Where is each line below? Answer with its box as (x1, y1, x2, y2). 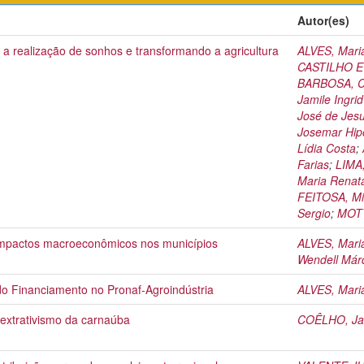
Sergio (297, 205, 331, 221)
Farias (297, 156, 329, 172)
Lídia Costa (297, 140, 356, 156)
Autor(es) (297, 12, 349, 28)
